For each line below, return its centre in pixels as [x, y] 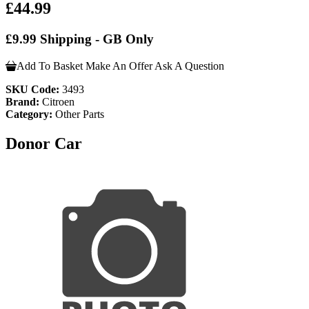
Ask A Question [189, 66]
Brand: [22, 101]
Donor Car [44, 143]
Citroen [57, 101]
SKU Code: [32, 89]
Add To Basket [50, 66]
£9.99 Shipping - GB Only [80, 39]
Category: [29, 114]
